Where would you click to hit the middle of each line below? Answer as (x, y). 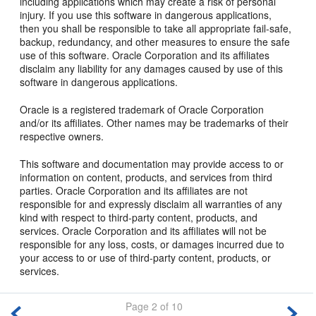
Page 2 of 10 (154, 306)
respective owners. (62, 136)
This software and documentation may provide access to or (152, 163)
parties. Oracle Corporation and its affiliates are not (134, 190)
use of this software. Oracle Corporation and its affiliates (145, 55)
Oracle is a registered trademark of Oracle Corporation (142, 109)
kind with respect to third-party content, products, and (139, 217)
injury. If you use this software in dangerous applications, (146, 14)
